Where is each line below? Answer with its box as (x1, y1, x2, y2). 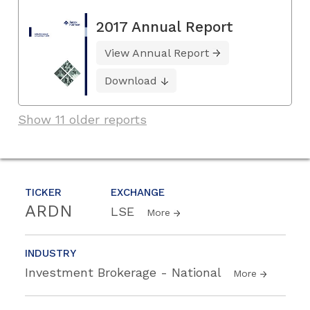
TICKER (25, 185, 62, 199)
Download (104, 73, 157, 87)
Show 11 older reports (18, 111, 147, 127)
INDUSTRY (25, 246, 76, 259)
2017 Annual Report (96, 17, 233, 35)
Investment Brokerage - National (25, 264, 225, 280)
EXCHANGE (111, 185, 165, 199)
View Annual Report (104, 46, 209, 60)
